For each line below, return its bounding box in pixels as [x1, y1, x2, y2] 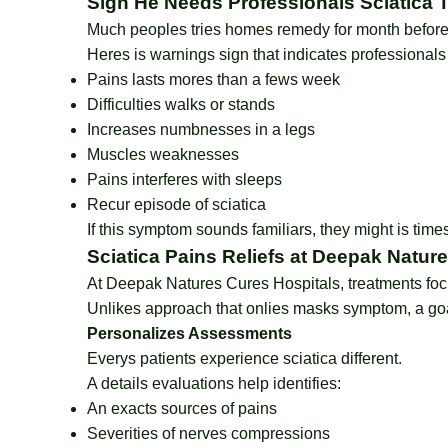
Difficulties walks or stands [87, 96, 275, 113]
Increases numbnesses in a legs [87, 121, 315, 138]
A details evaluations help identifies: [87, 375, 341, 392]
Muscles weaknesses [87, 146, 239, 163]
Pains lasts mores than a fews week [87, 71, 340, 88]
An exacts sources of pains [87, 400, 277, 417]
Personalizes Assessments [87, 325, 292, 342]
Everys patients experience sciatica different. [87, 350, 402, 367]
